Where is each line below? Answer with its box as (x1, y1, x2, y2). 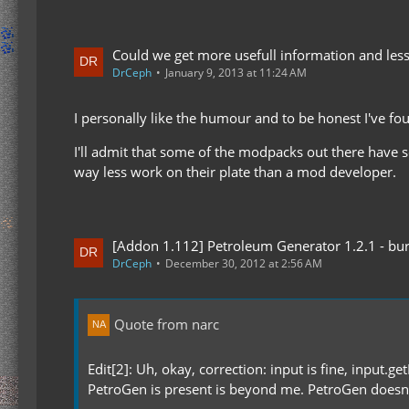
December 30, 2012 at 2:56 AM (165, 255, 322, 271)
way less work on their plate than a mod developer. (74, 162, 396, 181)
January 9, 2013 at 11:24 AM (165, 64, 307, 80)
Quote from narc (114, 315, 219, 334)
